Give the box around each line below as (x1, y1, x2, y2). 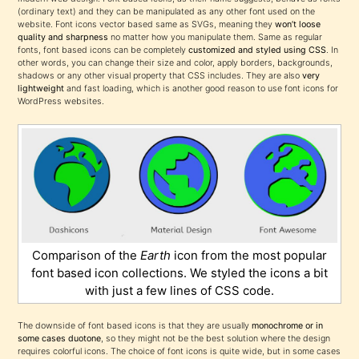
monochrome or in (252, 321, 324, 332)
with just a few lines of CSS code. (85, 283, 274, 299)
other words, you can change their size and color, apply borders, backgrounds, (18, 57, 333, 68)
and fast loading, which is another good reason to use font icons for (64, 83, 339, 94)
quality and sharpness (18, 31, 109, 42)
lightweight (18, 83, 65, 94)
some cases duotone (18, 333, 102, 345)
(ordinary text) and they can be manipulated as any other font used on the (18, 6, 316, 17)
